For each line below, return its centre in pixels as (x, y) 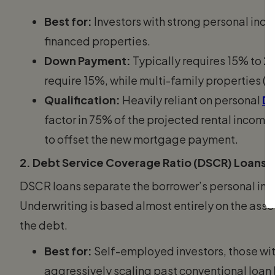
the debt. (44, 225)
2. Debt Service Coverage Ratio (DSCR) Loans (143, 162)
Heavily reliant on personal (191, 99)
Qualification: (82, 99)
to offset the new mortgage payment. (141, 139)
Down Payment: (87, 60)
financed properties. (97, 41)
